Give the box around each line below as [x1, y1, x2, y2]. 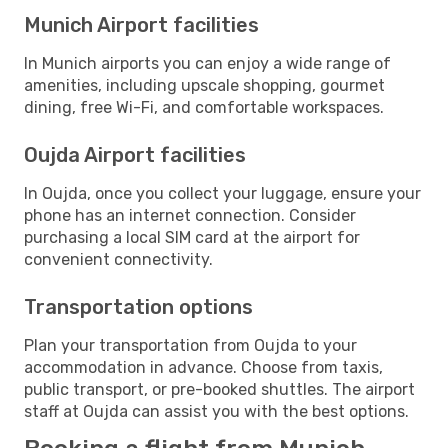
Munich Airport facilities [24, 12, 259, 37]
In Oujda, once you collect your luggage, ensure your [24, 183, 421, 203]
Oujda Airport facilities [24, 142, 246, 167]
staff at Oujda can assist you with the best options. [24, 401, 409, 421]
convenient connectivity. [24, 249, 213, 269]
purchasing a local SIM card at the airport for [24, 227, 360, 247]
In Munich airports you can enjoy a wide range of [24, 53, 391, 73]
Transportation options [24, 294, 253, 319]
